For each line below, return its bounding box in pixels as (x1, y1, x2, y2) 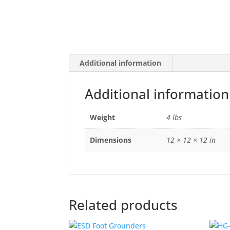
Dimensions (89, 135, 131, 145)
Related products (69, 196, 178, 214)
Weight (89, 112, 115, 122)
